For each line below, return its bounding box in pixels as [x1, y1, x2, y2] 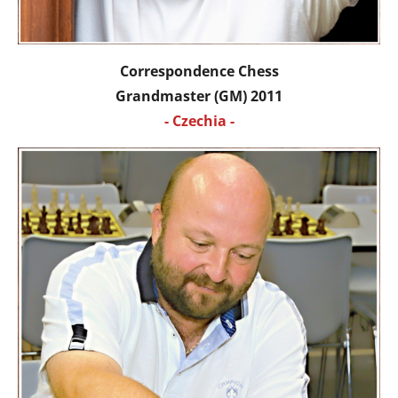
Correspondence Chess [119, 60, 279, 81]
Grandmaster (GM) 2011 [115, 85, 283, 106]
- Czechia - [163, 110, 235, 131]
